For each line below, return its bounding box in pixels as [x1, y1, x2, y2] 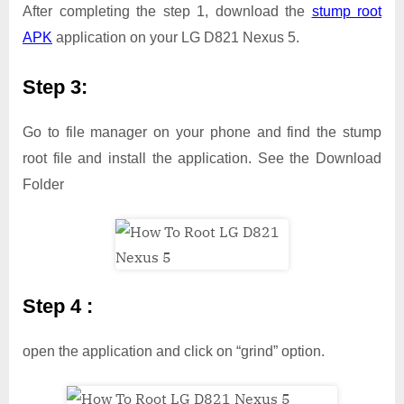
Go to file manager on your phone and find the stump [23, 124, 381, 140]
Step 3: [23, 76, 87, 99]
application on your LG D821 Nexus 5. [52, 30, 299, 46]
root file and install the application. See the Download [23, 150, 381, 166]
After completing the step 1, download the [23, 4, 312, 20]
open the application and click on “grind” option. [23, 343, 325, 359]
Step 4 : [23, 294, 98, 317]
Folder [23, 176, 64, 192]
